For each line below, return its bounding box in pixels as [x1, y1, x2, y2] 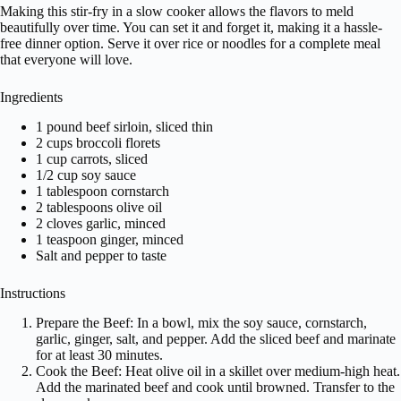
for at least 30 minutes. [36, 346, 163, 363]
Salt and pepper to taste [36, 248, 166, 264]
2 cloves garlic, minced [36, 216, 166, 232]
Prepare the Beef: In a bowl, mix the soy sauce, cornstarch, [36, 314, 367, 330]
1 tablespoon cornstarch [36, 183, 169, 200]
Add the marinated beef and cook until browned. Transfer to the [36, 379, 395, 395]
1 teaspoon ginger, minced [36, 232, 183, 248]
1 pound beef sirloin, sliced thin [36, 119, 213, 135]
